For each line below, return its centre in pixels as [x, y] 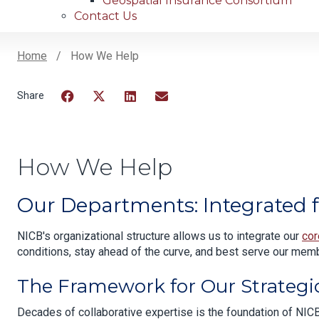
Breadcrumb [81, 78]
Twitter [110, 114]
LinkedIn [146, 114]
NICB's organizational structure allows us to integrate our [159, 236]
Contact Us [105, 16]
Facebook [87, 114]
